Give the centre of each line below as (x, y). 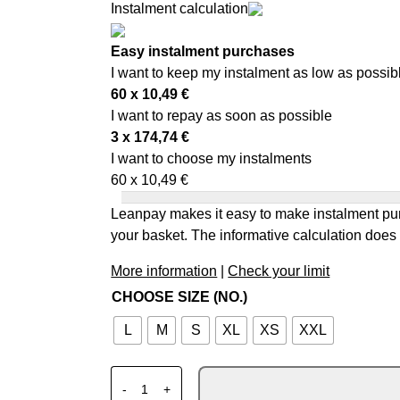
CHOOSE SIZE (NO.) (180, 296)
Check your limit (279, 271)
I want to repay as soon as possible (222, 115)
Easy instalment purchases (203, 51)
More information (164, 271)
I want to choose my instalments (212, 158)
